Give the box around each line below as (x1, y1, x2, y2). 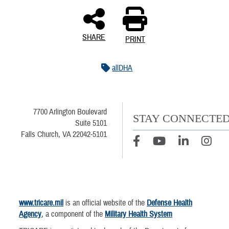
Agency (19, 209, 42, 219)
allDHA (112, 63, 133, 74)
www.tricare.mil (19, 197, 64, 208)
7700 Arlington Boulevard (33, 107, 107, 118)
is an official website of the (63, 197, 147, 208)
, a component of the (41, 209, 105, 219)
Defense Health (147, 197, 193, 208)
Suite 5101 (75, 118, 107, 129)
